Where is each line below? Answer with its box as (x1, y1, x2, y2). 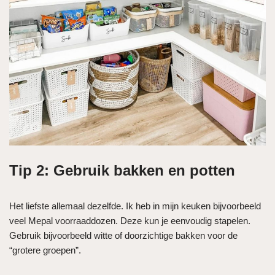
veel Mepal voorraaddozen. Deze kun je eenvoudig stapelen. (9, 215, 250, 227)
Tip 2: (9, 162, 53, 179)
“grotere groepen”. (9, 245, 81, 256)
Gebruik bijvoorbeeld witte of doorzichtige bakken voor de (9, 230, 238, 241)
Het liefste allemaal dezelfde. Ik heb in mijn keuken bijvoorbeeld (9, 201, 261, 212)
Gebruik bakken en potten (53, 162, 235, 179)
